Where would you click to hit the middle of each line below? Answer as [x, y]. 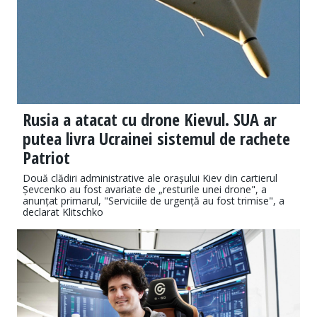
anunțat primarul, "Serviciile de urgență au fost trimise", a [154, 201]
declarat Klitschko [63, 212]
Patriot [46, 158]
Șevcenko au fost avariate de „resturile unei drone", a [145, 190]
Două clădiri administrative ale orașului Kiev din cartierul [150, 178]
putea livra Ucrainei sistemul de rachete [156, 139]
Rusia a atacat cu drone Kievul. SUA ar [150, 120]
